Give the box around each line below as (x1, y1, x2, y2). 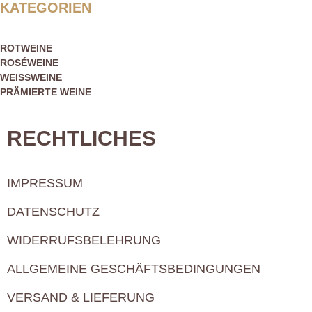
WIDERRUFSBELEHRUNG (7, 233, 161, 248)
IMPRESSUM (7, 176, 83, 191)
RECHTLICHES (7, 127, 156, 150)
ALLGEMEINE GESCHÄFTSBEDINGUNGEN (7, 262, 260, 276)
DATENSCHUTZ (7, 205, 100, 219)
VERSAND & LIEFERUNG (7, 290, 155, 305)
